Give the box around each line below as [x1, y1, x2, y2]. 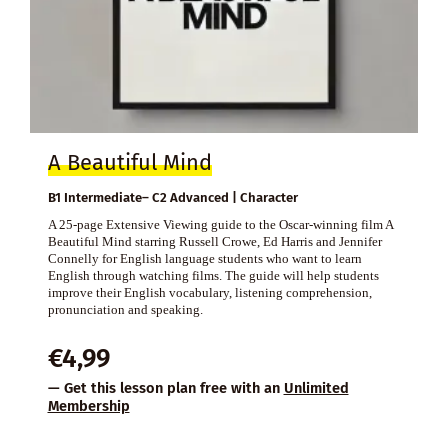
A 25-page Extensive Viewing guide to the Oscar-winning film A [47, 216, 393, 232]
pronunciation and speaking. [47, 301, 203, 317]
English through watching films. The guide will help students [47, 267, 379, 283]
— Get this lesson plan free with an [47, 378, 284, 397]
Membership [47, 396, 130, 415]
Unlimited [283, 378, 349, 397]
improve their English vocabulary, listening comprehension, [47, 284, 372, 300]
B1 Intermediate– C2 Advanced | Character [47, 189, 298, 205]
